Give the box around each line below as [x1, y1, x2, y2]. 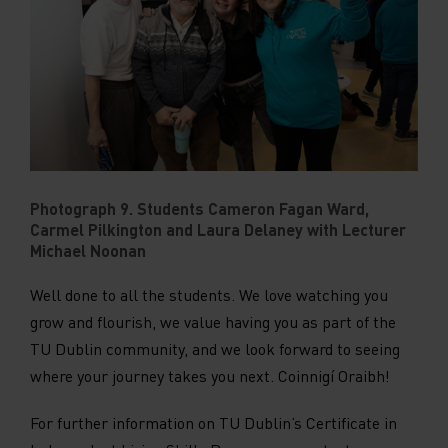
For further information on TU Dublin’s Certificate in [30, 412, 397, 434]
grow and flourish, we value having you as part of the [30, 311, 396, 333]
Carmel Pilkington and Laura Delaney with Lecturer [30, 219, 406, 241]
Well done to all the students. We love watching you [30, 284, 388, 306]
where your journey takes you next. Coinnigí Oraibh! [30, 365, 390, 387]
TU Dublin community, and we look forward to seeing [30, 338, 400, 360]
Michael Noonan [30, 240, 146, 262]
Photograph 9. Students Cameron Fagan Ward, [30, 198, 369, 220]
